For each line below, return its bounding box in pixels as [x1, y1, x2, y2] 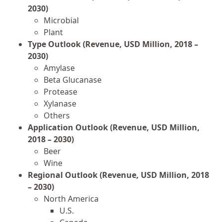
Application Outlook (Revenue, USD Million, [28, 121, 200, 133]
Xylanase [44, 98, 76, 109]
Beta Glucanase [44, 74, 102, 85]
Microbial [44, 14, 79, 26]
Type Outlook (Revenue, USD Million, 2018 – [28, 38, 198, 50]
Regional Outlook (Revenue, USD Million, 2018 [28, 169, 209, 180]
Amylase [44, 62, 75, 73]
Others [44, 110, 70, 121]
